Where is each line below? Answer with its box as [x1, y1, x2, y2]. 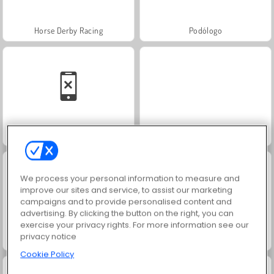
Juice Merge [184, 234, 227, 245]
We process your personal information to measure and [20, 172, 240, 185]
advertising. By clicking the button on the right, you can [20, 207, 234, 220]
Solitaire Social [42, 129, 95, 140]
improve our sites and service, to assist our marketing [20, 184, 233, 196]
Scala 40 [191, 129, 220, 140]
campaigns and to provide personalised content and [20, 196, 232, 208]
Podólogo [188, 24, 223, 35]
